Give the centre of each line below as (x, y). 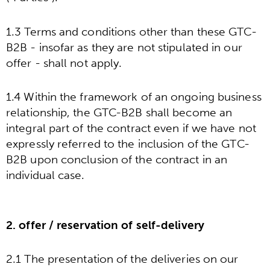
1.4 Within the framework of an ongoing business (134, 97)
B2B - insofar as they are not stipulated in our (124, 47)
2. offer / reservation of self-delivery (105, 225)
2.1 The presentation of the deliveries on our (122, 259)
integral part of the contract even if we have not (131, 128)
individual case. (46, 175)
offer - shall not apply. (64, 63)
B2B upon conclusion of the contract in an (117, 160)
